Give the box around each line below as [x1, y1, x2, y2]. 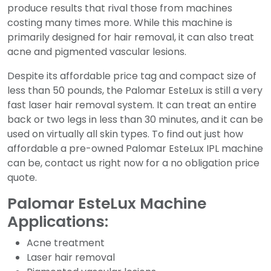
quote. [7, 171, 37, 184]
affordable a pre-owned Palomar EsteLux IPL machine [7, 142, 263, 155]
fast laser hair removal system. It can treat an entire [7, 98, 256, 112]
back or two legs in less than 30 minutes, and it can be [7, 113, 263, 126]
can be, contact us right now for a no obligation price [7, 156, 260, 170]
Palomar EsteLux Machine [7, 193, 206, 214]
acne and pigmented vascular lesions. [7, 45, 186, 59]
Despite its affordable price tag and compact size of [7, 69, 256, 83]
